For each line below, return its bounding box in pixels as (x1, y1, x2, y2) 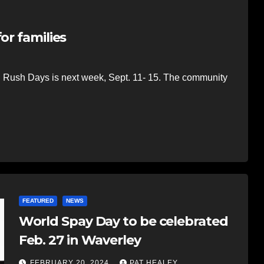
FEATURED (22, 197, 54, 204)
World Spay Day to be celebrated (18, 213, 228, 229)
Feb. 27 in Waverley (18, 232, 141, 248)
